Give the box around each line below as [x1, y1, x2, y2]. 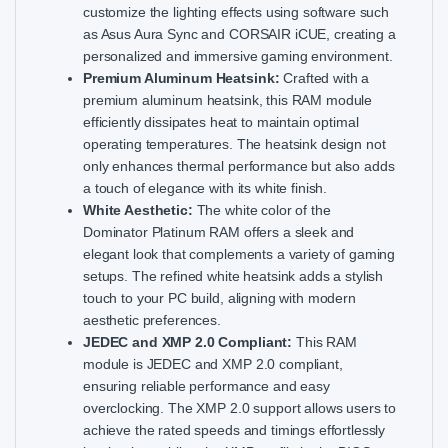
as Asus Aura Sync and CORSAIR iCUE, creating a [83, 25, 396, 42]
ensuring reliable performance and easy [83, 377, 330, 394]
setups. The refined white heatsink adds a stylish [83, 267, 384, 284]
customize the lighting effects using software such [83, 3, 389, 20]
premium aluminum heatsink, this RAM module [83, 91, 373, 108]
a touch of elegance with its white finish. [83, 179, 328, 196]
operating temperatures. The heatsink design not [83, 135, 386, 152]
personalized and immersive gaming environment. [83, 47, 393, 64]
